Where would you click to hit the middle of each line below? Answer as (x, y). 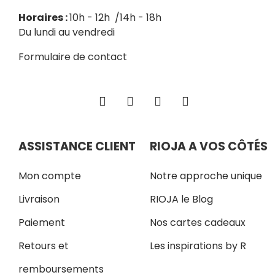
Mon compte (50, 176)
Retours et (44, 246)
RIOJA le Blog (181, 199)
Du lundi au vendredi (68, 32)
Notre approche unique (206, 176)
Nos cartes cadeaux (198, 222)
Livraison (39, 199)
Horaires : (44, 17)
